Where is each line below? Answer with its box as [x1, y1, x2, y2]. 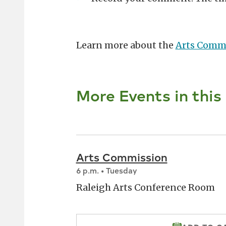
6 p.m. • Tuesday [76, 165, 137, 176]
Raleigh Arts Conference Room [76, 182, 215, 194]
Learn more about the [76, 39, 176, 51]
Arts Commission [76, 149, 167, 165]
